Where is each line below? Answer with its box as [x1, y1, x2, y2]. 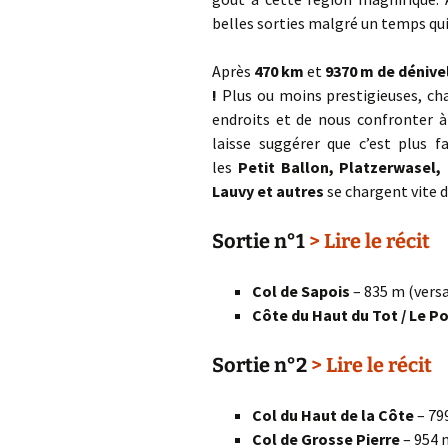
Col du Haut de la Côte [252, 405, 414, 425]
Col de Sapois [252, 281, 350, 301]
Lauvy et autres [212, 181, 324, 201]
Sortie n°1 [212, 229, 309, 253]
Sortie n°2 [212, 353, 311, 377]
